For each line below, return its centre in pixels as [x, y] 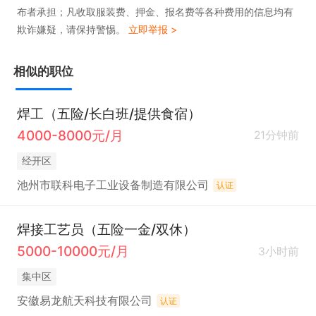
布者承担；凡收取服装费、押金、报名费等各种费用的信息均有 [155, 12]
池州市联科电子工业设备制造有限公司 [113, 186]
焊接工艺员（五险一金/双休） [106, 230]
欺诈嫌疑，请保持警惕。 [73, 30]
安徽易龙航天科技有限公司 [84, 301]
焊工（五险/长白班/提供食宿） [109, 114]
